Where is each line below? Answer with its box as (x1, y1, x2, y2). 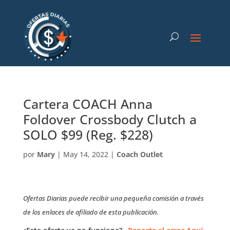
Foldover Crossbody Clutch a (23, 110, 197, 128)
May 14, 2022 (63, 149, 108, 159)
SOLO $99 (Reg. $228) (23, 126, 153, 143)
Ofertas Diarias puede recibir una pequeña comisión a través (23, 194, 204, 203)
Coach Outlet (116, 149, 163, 159)
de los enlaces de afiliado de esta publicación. (23, 207, 159, 217)
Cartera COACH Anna (23, 95, 152, 112)
